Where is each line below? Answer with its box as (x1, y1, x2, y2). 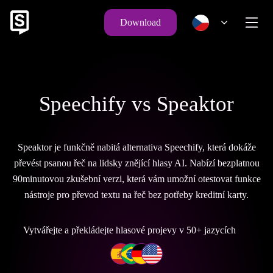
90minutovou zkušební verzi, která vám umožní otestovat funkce (12, 174, 261, 184)
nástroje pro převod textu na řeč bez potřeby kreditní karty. (24, 190, 249, 200)
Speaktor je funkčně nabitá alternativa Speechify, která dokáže (17, 142, 256, 152)
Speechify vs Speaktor (39, 92, 234, 116)
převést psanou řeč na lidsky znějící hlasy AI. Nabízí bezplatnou (13, 158, 260, 168)
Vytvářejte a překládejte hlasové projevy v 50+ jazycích (23, 225, 236, 235)
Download (120, 17, 161, 27)
